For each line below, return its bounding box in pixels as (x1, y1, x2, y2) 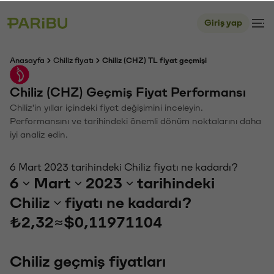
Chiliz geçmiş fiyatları (10, 253, 166, 268)
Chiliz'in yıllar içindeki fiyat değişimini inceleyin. (10, 102, 203, 111)
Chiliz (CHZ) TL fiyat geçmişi (102, 56, 207, 63)
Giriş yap (204, 17, 242, 26)
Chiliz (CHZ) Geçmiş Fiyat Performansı (10, 85, 246, 98)
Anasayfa (10, 56, 45, 63)
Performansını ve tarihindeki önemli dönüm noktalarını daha (10, 116, 261, 125)
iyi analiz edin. (10, 129, 68, 138)
